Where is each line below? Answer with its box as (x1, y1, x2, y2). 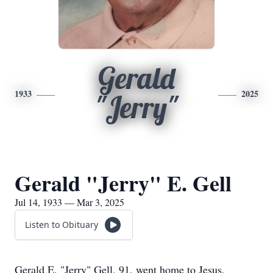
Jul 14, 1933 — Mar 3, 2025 (15, 196, 124, 208)
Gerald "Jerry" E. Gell (15, 167, 232, 199)
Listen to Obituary (25, 219, 98, 230)
